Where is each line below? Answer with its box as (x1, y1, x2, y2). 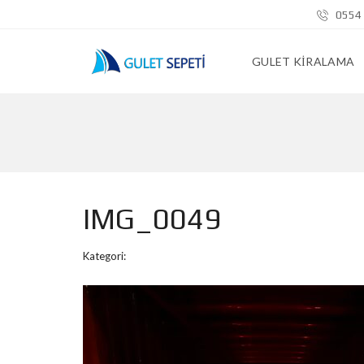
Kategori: (83, 249, 126, 262)
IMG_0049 (83, 201, 221, 236)
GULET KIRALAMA (252, 54, 355, 68)
